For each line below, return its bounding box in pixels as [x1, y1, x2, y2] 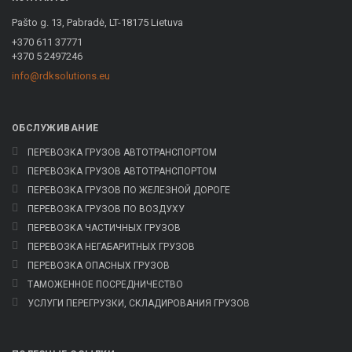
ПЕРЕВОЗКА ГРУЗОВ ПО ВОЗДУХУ [27, 203, 185, 214]
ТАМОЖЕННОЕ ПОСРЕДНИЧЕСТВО [27, 279, 183, 290]
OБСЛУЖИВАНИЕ [12, 123, 99, 134]
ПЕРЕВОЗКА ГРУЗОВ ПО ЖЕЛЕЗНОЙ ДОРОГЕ [27, 185, 230, 196]
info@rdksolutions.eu [12, 70, 110, 82]
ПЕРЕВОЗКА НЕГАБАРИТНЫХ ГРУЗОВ [27, 241, 195, 252]
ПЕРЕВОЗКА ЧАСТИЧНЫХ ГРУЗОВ [27, 222, 181, 233]
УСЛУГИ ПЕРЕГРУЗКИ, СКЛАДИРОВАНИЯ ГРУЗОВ [27, 298, 250, 309]
